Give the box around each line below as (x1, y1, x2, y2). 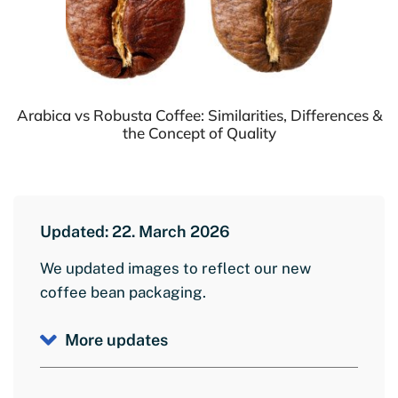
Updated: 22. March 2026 (40, 222, 230, 242)
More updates (61, 330, 168, 350)
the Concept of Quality (122, 123, 276, 143)
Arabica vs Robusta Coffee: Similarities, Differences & (16, 106, 382, 125)
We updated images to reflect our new (40, 259, 311, 278)
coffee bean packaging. (40, 283, 206, 302)
